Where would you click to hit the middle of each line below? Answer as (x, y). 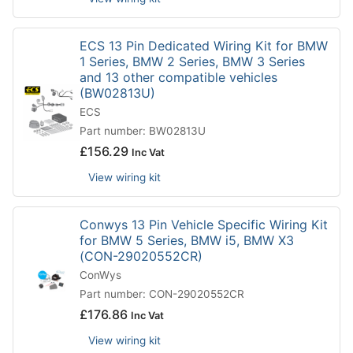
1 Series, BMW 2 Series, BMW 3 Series (192, 62)
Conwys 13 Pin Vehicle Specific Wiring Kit (204, 225)
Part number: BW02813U (143, 131)
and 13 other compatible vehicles (178, 78)
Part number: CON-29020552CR (162, 294)
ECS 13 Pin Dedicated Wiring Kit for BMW (204, 46)
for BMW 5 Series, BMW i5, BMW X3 (187, 241)
